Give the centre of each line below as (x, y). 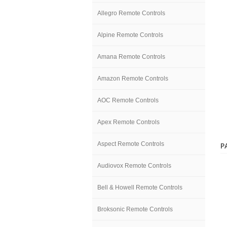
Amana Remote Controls (131, 57)
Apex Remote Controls (128, 122)
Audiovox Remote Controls (134, 166)
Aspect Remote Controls (131, 144)
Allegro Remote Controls (131, 13)
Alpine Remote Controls (130, 35)
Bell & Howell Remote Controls (140, 187)
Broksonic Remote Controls (135, 209)
